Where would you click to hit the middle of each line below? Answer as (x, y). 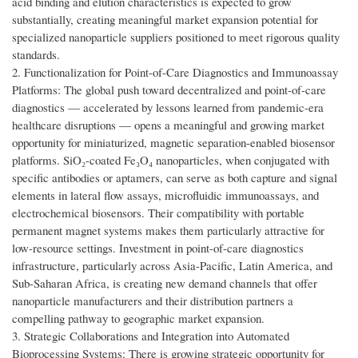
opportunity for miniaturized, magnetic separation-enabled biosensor (173, 143)
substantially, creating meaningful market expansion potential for (165, 20)
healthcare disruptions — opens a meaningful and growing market (168, 125)
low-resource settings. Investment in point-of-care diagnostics (158, 248)
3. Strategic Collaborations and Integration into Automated (151, 336)
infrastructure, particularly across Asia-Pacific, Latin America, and (172, 266)
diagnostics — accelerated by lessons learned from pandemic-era (168, 107)
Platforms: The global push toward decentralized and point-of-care (169, 90)
